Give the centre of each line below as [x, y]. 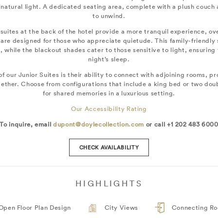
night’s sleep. [109, 59]
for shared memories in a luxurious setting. [109, 93]
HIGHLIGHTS [109, 183]
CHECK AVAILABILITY [109, 148]
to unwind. [109, 16]
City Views [121, 208]
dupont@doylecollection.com [99, 125]
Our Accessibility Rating [109, 109]
